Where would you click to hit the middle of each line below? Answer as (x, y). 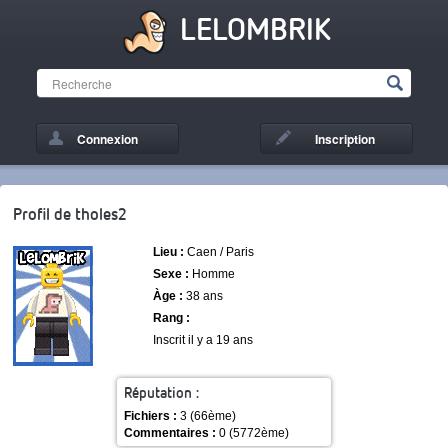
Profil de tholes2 (70, 213)
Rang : (171, 318)
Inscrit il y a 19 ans (203, 340)
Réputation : (161, 392)
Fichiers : (150, 416)
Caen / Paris (219, 252)
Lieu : (168, 252)
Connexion (107, 139)
